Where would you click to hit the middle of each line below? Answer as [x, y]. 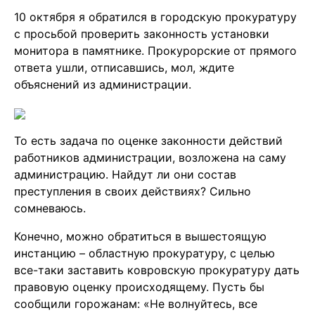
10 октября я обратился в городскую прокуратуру [155, 17]
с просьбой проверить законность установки [142, 34]
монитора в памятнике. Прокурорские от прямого [155, 51]
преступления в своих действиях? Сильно [133, 192]
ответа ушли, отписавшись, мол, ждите [124, 68]
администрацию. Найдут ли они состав [125, 175]
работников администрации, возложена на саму [150, 158]
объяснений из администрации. [103, 85]
